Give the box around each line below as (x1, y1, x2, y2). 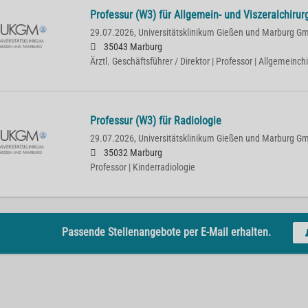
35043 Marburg (101, 41, 162, 53)
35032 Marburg (101, 147, 162, 159)
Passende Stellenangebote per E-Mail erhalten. (61, 225, 271, 239)
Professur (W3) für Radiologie (89, 114, 221, 127)
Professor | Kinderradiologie (89, 162, 195, 173)
